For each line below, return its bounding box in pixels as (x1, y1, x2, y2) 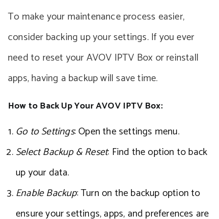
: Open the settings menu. (74, 124, 179, 140)
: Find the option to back (108, 144, 208, 160)
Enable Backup (16, 185, 77, 201)
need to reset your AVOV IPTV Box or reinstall (8, 50, 199, 66)
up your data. (16, 165, 69, 181)
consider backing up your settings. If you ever (8, 29, 195, 45)
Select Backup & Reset (16, 144, 108, 160)
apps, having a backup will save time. (8, 70, 158, 87)
